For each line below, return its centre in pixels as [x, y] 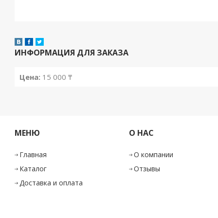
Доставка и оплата [51, 183]
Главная [33, 155]
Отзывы [147, 169]
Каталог [33, 169]
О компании [153, 155]
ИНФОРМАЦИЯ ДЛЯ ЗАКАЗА [72, 53]
